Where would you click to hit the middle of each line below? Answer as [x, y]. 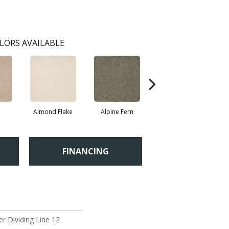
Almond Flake [53, 112]
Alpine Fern [117, 112]
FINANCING [86, 151]
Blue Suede [181, 112]
